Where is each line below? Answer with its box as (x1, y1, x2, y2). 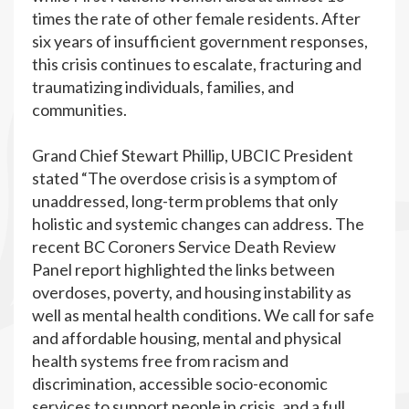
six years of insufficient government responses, (32, 31, 368, 51)
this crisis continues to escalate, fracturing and (32, 54, 362, 74)
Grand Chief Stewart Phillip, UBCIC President (32, 145, 353, 165)
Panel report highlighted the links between (32, 259, 335, 279)
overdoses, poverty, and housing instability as (32, 282, 351, 302)
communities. (32, 100, 127, 120)
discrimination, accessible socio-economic (32, 373, 328, 393)
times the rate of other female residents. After (32, 8, 361, 28)
